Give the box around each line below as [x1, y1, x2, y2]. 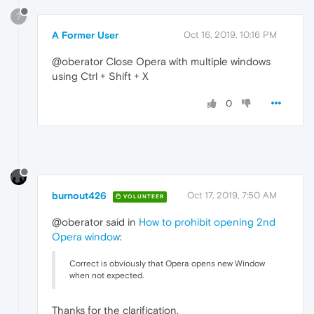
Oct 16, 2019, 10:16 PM [184, 29, 277, 41]
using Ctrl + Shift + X [52, 70, 149, 83]
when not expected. [69, 271, 144, 280]
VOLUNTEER [121, 193, 164, 200]
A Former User [52, 29, 118, 41]
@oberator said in [52, 216, 139, 228]
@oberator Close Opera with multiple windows [52, 55, 271, 68]
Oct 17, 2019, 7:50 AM [187, 190, 277, 200]
